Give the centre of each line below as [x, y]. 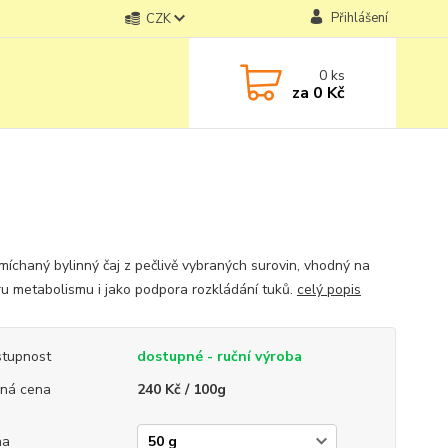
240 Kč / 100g [181, 389]
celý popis [328, 289]
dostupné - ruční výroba [219, 356]
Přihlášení [359, 18]
